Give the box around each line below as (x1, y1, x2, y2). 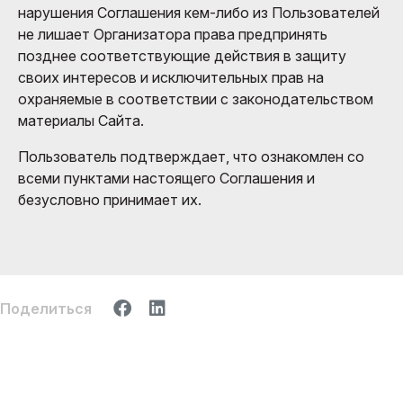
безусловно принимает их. (18, 190, 201, 209)
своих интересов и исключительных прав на (18, 67, 324, 86)
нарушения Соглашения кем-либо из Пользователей (18, 3, 380, 22)
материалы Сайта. (18, 111, 144, 130)
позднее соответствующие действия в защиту (18, 46, 346, 65)
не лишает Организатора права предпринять (18, 24, 327, 43)
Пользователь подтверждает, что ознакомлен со (18, 147, 364, 166)
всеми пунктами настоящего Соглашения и (18, 168, 315, 187)
